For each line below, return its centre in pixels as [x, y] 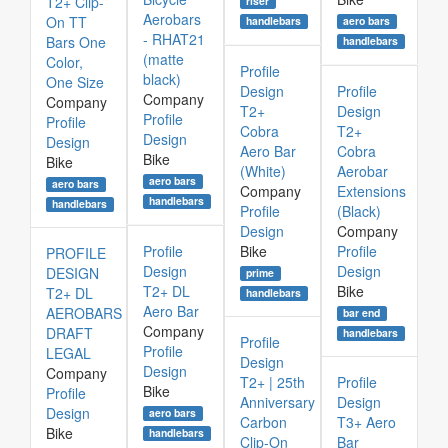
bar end [362, 312]
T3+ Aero [366, 422]
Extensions [371, 191]
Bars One [76, 42]
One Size [75, 82]
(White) [263, 171]
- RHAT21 [174, 39]
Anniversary [277, 402]
